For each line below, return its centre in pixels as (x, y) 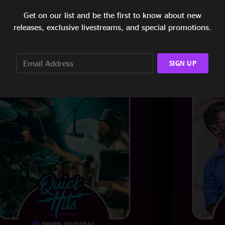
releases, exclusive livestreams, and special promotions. (113, 27)
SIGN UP (183, 63)
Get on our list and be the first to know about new (113, 15)
